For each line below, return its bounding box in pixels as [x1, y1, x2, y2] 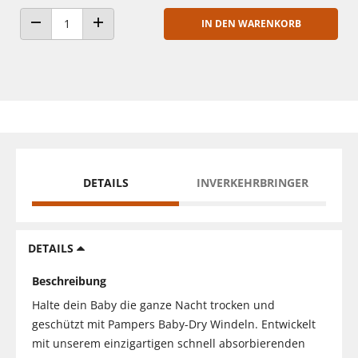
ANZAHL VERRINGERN [34, 31, 129, 44]
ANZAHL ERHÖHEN [97, 31, 178, 44]
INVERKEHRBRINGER [197, 174, 308, 190]
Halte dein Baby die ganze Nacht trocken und [32, 296, 275, 312]
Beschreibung [32, 272, 106, 288]
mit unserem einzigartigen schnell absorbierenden [32, 335, 305, 351]
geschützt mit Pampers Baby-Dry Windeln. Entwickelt [32, 316, 316, 332]
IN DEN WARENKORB [201, 16, 301, 30]
